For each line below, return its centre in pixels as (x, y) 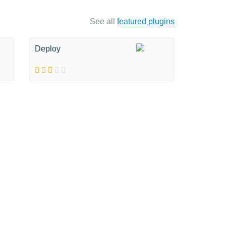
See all (103, 21)
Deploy (48, 49)
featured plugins (146, 21)
